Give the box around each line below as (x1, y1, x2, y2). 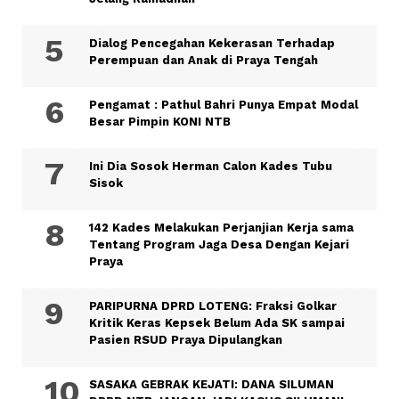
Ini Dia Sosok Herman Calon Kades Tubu (89, 159, 332, 173)
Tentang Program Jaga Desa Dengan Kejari (89, 237, 349, 251)
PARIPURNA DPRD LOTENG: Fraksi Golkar (89, 298, 337, 313)
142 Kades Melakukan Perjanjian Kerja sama (89, 220, 354, 234)
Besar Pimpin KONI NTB (89, 114, 231, 128)
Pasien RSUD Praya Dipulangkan (89, 332, 282, 346)
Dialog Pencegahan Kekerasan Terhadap (89, 36, 335, 50)
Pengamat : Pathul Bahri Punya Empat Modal (89, 97, 358, 111)
